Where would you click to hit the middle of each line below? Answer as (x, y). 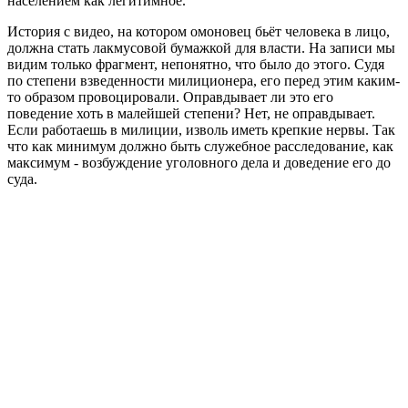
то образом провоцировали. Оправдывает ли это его (170, 97)
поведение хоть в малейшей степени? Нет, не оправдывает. (191, 114)
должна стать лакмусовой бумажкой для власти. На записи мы (201, 48)
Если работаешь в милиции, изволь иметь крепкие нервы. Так (201, 130)
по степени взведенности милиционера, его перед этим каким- (204, 81)
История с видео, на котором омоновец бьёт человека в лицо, (199, 32)
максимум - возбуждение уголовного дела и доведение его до (199, 163)
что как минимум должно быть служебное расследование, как (200, 147)
